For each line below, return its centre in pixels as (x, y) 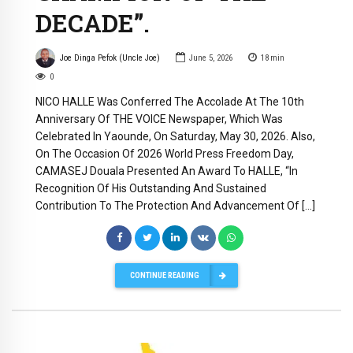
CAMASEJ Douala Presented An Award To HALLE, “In (167, 171)
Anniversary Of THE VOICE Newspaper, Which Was (159, 119)
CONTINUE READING (165, 275)
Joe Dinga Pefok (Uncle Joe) (110, 58)
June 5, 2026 (210, 58)
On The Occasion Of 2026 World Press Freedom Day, (165, 154)
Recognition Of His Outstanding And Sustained (151, 189)
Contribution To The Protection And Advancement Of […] (175, 206)
